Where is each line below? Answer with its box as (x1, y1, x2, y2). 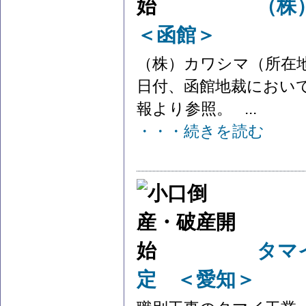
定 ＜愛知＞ (137, 268, 255, 290)
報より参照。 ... (137, 100, 257, 117)
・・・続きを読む (137, 123, 264, 140)
